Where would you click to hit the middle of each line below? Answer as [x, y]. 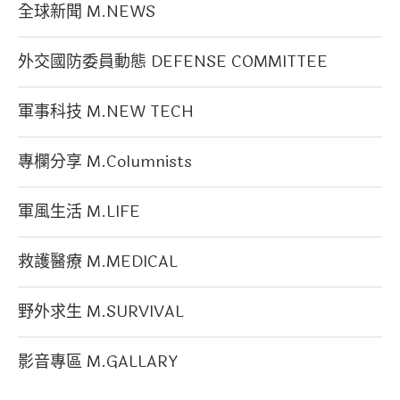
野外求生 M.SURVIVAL [101, 311]
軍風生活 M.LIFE [79, 211]
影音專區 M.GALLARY [98, 361]
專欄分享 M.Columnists [105, 161]
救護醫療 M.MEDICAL [98, 261]
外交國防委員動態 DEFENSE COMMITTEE [173, 61]
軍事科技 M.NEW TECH [106, 111]
